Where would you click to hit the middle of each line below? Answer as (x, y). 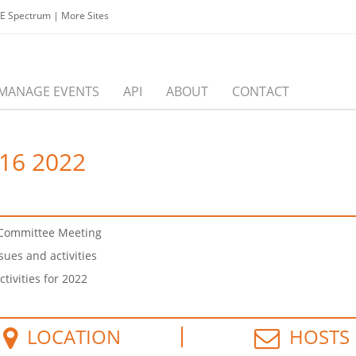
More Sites (85, 15)
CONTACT (261, 92)
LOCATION (70, 337)
